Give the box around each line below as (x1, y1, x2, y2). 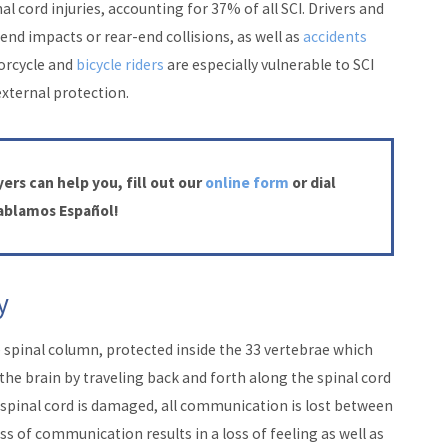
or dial (288, 172, 336, 192)
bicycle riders (75, 54, 164, 74)
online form (204, 172, 289, 192)
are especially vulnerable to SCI (163, 54, 374, 74)
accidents (302, 26, 367, 46)
